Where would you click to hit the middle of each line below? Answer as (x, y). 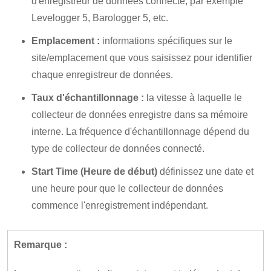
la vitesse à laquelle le (194, 98)
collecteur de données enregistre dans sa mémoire (140, 115)
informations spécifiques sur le (166, 41)
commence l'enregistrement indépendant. (120, 205)
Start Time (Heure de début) (94, 171)
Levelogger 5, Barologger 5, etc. (100, 18)
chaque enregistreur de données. (102, 75)
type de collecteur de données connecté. (118, 149)
